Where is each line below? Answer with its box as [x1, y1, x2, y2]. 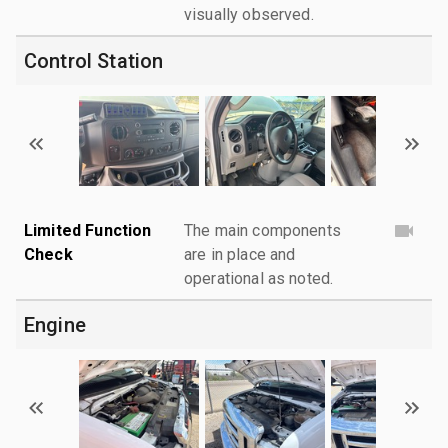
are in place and [184, 244, 296, 264]
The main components [184, 220, 341, 240]
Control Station [24, 48, 164, 73]
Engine [24, 312, 86, 337]
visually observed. [184, 4, 314, 24]
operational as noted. [184, 268, 334, 288]
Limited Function [24, 220, 152, 240]
